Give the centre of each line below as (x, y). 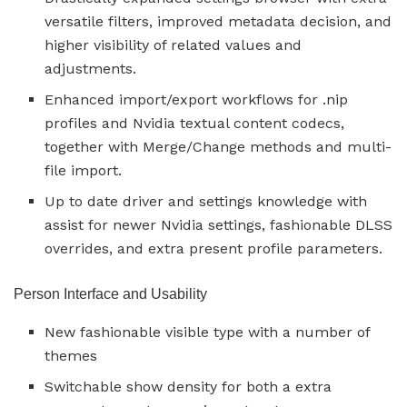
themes (71, 355)
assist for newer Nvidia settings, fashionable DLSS (219, 224)
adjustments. (91, 68)
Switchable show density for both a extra (189, 386)
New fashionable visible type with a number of (208, 332)
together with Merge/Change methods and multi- (218, 146)
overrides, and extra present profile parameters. (214, 248)
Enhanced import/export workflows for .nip (197, 99)
